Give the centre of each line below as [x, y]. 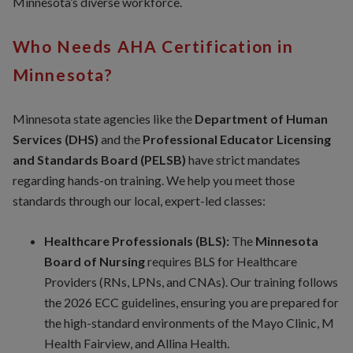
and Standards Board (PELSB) [99, 160]
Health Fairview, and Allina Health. [136, 344]
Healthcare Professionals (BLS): [136, 241]
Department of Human [261, 119]
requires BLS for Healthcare [221, 262]
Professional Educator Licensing [236, 139]
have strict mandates [243, 160]
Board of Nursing [94, 262]
